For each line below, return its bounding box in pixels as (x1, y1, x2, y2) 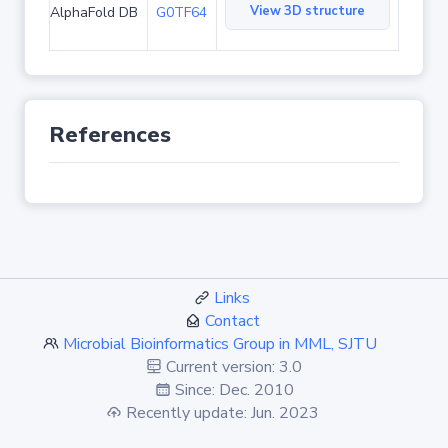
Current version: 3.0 (162, 356, 302, 378)
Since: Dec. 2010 (170, 379, 294, 401)
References (49, 120, 171, 150)
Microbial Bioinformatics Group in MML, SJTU (63, 333, 377, 355)
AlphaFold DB (50, 3, 138, 22)
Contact (204, 310, 260, 332)
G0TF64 (156, 3, 207, 22)
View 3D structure (250, 2, 365, 20)
